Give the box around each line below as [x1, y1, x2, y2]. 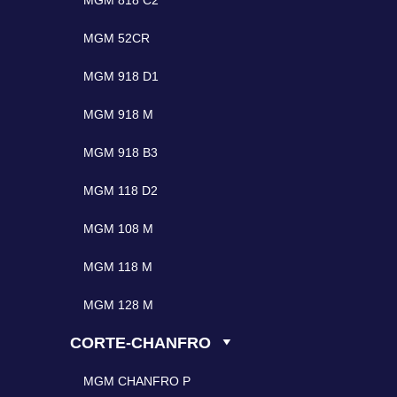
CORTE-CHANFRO [70, 334, 212, 353]
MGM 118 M [83, 260, 153, 275]
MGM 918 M [83, 107, 154, 122]
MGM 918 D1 [83, 69, 160, 84]
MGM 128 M [83, 298, 154, 313]
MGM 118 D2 [83, 183, 159, 198]
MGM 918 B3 [83, 145, 159, 160]
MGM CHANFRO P [83, 374, 191, 389]
